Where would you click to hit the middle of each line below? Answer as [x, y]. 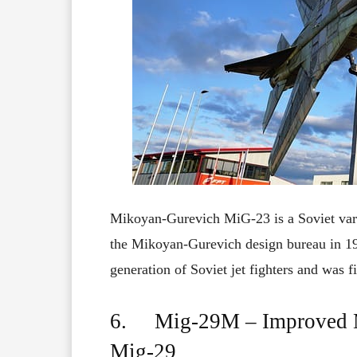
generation [142, 270]
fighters [271, 270]
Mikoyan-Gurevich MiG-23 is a [204, 219]
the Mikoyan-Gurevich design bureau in [228, 244]
